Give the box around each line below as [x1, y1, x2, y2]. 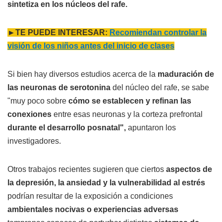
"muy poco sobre [7, 97, 68, 106]
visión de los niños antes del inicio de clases [7, 42, 174, 51]
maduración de [158, 70, 214, 79]
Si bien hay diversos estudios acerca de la [7, 70, 158, 79]
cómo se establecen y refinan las [68, 97, 191, 106]
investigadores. [7, 137, 61, 146]
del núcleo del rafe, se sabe [111, 83, 209, 92]
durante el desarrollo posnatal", [7, 123, 126, 132]
